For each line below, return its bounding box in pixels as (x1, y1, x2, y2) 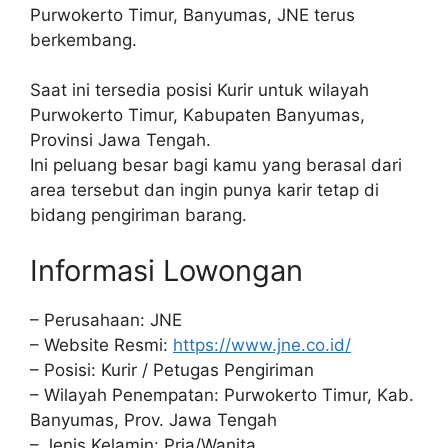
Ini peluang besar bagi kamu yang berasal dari (30, 155, 402, 175)
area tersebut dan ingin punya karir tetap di (30, 180, 379, 200)
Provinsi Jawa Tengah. (30, 130, 211, 150)
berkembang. (30, 29, 137, 50)
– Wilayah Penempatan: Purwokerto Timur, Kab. (30, 384, 414, 405)
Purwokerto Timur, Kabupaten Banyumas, (30, 105, 365, 125)
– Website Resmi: (30, 334, 173, 355)
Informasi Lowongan (30, 252, 303, 288)
